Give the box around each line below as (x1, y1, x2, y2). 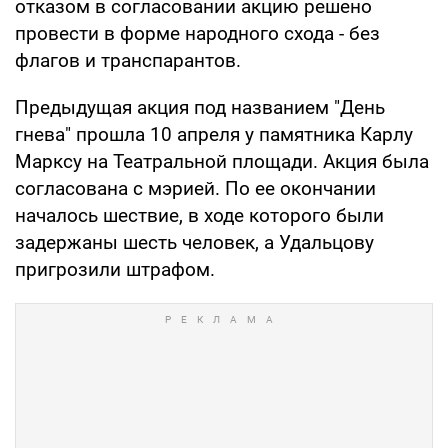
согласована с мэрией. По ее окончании (15, 176, 376, 200)
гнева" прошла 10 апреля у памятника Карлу (15, 122, 413, 146)
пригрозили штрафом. (15, 257, 215, 281)
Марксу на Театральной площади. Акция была (15, 149, 429, 173)
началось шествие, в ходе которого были (15, 203, 384, 227)
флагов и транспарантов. (15, 48, 241, 72)
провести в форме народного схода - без (15, 21, 380, 45)
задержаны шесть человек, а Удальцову (15, 230, 374, 254)
